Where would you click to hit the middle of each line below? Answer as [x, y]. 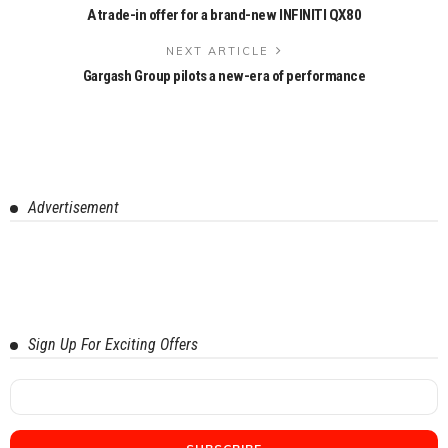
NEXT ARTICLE [217, 50]
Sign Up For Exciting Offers [113, 344]
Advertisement [73, 207]
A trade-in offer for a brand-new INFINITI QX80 [224, 14]
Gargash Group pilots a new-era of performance [224, 75]
